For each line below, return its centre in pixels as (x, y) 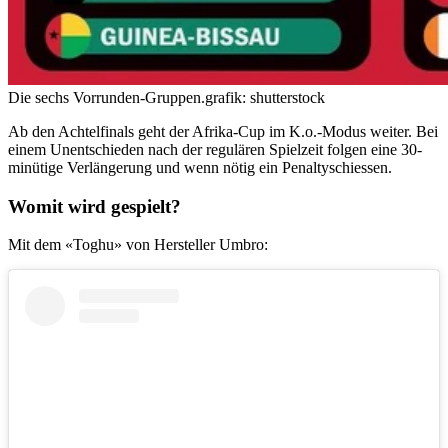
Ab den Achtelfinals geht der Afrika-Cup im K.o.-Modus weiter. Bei (223, 131)
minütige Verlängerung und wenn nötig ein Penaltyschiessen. (200, 167)
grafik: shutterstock (265, 97)
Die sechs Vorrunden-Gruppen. (106, 97)
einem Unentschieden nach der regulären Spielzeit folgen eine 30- (215, 149)
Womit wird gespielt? (94, 206)
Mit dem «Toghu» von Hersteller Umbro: (138, 245)
